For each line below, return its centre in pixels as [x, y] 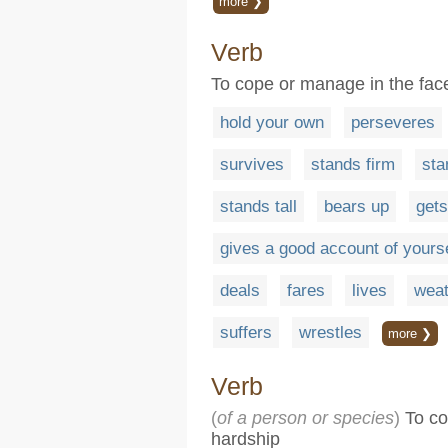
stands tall [258, 206]
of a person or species [305, 418]
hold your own [272, 122]
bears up [356, 206]
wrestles [330, 332]
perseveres [393, 122]
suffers [246, 332]
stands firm [353, 164]
